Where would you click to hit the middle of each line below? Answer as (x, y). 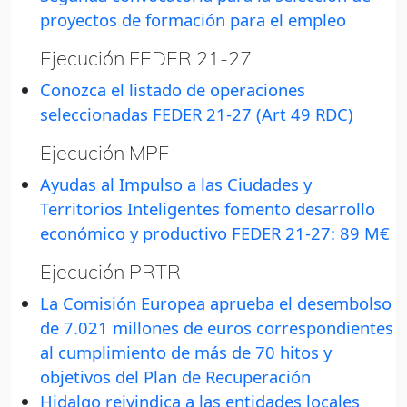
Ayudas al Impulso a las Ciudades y (176, 184)
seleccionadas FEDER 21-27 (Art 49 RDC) (197, 114)
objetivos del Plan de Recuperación (175, 377)
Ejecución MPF (104, 153)
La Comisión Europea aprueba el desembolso (216, 303)
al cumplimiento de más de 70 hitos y (186, 352)
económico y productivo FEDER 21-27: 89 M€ (215, 233)
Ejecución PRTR (110, 272)
